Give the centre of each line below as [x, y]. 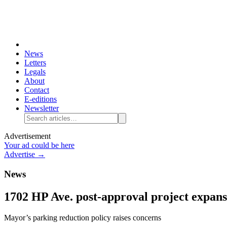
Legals [35, 71]
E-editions [41, 99]
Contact [37, 90]
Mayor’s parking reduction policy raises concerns [83, 218]
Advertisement [27, 136]
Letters [35, 62]
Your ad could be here [39, 145]
